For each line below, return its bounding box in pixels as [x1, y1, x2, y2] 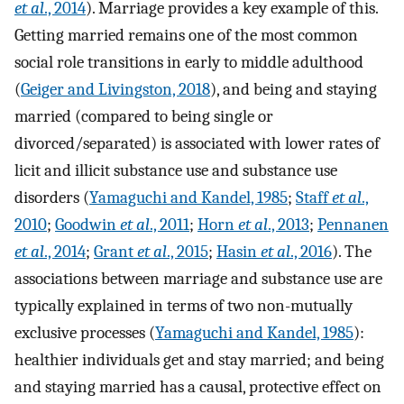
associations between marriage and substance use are [14, 269, 382, 289]
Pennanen [317, 215, 389, 235]
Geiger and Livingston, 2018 [21, 79, 210, 100]
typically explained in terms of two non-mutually [14, 296, 353, 317]
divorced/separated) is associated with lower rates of [14, 133, 380, 154]
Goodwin [55, 215, 120, 235]
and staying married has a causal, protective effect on [14, 377, 381, 398]
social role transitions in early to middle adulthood [14, 52, 363, 73]
